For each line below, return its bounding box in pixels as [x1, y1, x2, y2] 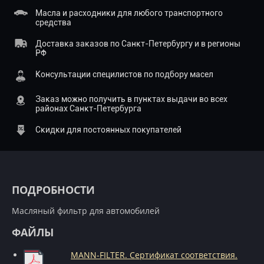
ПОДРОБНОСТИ [12, 183, 95, 197]
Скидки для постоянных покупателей [35, 125, 181, 134]
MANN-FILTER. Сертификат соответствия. [71, 249, 237, 260]
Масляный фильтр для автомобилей [12, 205, 160, 216]
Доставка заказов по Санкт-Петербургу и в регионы [35, 39, 240, 48]
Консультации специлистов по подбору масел [35, 70, 213, 79]
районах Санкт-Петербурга [35, 104, 141, 113]
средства [35, 18, 71, 27]
